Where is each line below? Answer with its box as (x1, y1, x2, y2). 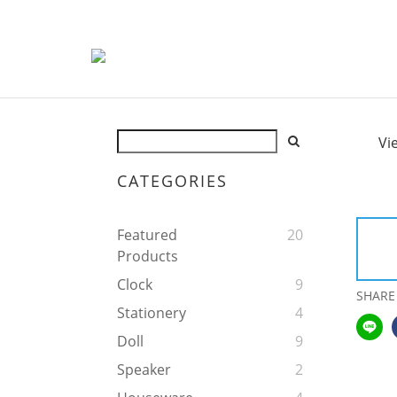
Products (117, 246, 178, 267)
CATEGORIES (117, 170, 228, 192)
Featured (117, 225, 177, 245)
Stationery (117, 303, 186, 323)
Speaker (117, 360, 171, 380)
